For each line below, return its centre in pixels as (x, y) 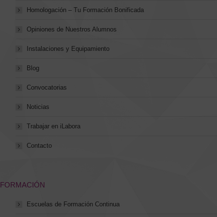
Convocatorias (47, 87)
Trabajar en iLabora (54, 126)
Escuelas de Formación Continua (73, 204)
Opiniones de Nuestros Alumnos (72, 29)
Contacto (39, 146)
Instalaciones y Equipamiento (68, 49)
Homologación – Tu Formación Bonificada (85, 10)
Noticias (38, 107)
